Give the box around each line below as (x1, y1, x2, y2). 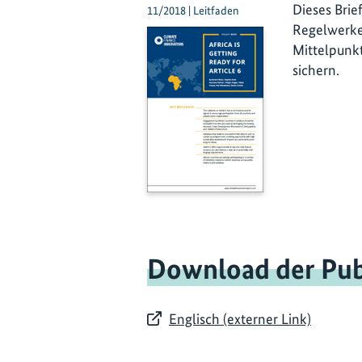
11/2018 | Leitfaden (147, 2, 239, 18)
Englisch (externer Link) (169, 309, 311, 327)
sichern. (293, 61, 339, 78)
